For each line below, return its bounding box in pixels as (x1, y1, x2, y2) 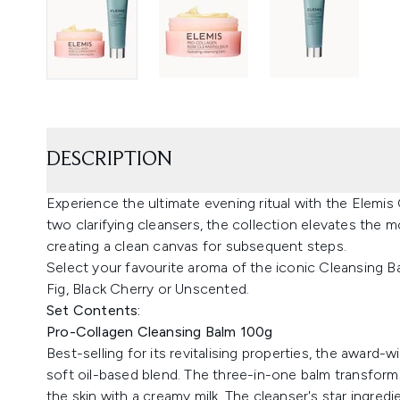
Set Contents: (46, 301, 141, 319)
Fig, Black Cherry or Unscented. (46, 279, 250, 297)
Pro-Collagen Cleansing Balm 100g (46, 322, 273, 340)
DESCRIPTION (46, 148, 172, 171)
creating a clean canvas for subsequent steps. (46, 237, 351, 254)
